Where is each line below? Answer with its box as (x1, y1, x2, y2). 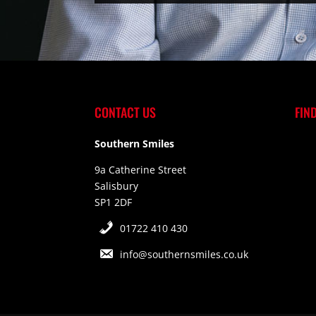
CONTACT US (95, 103, 157, 122)
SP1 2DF (95, 195, 133, 209)
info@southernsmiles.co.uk (119, 248, 248, 262)
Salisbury (95, 179, 139, 193)
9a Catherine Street (95, 163, 187, 177)
